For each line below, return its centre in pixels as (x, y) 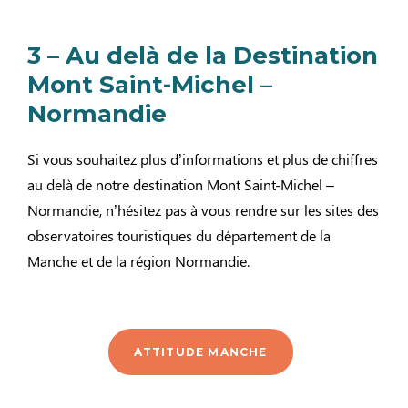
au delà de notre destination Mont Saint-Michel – (181, 184)
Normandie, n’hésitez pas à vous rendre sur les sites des (203, 209)
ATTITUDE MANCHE (200, 352)
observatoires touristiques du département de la (179, 235)
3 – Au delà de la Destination (203, 55)
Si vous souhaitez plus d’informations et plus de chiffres (203, 158)
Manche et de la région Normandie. (138, 260)
